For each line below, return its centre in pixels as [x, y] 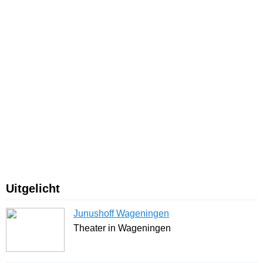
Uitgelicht [33, 189]
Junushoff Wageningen [121, 214]
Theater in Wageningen [122, 228]
